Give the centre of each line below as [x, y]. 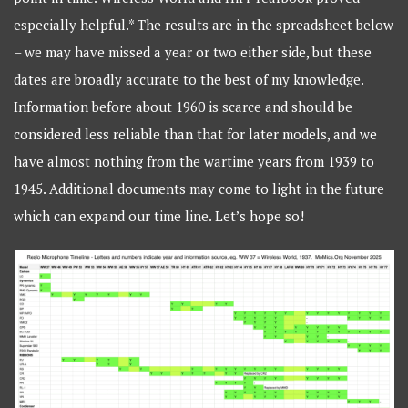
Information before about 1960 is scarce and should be [184, 107]
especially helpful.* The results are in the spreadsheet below [204, 25]
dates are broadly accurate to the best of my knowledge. [189, 80]
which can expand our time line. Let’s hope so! [159, 216]
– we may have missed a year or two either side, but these [193, 52]
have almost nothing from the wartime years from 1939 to [194, 162]
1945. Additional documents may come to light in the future [199, 189]
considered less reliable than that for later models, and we [196, 134]
